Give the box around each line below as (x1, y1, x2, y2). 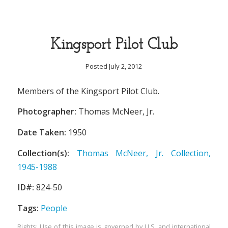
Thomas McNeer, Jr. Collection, (76, 147, 211, 159)
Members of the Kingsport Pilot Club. (17, 85, 159, 97)
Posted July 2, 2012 (85, 62, 142, 71)
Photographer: (17, 106, 76, 118)
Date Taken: (17, 127, 66, 138)
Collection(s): (17, 147, 69, 159)
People (40, 203, 67, 214)
